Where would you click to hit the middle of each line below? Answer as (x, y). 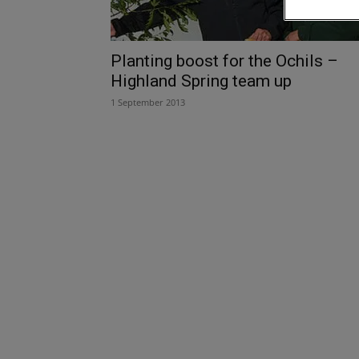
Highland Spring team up (201, 81)
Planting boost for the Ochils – (224, 61)
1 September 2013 (148, 102)
